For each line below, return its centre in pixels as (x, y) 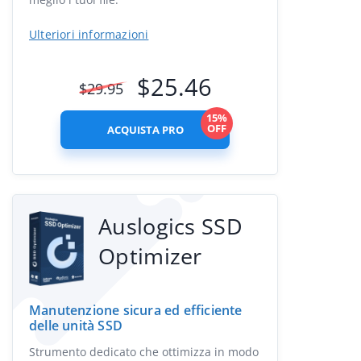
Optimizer (150, 256)
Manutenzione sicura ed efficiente (136, 310)
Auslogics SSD (170, 226)
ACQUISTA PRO (145, 130)
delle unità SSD (76, 326)
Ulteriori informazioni (89, 34)
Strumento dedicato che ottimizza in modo (144, 352)
